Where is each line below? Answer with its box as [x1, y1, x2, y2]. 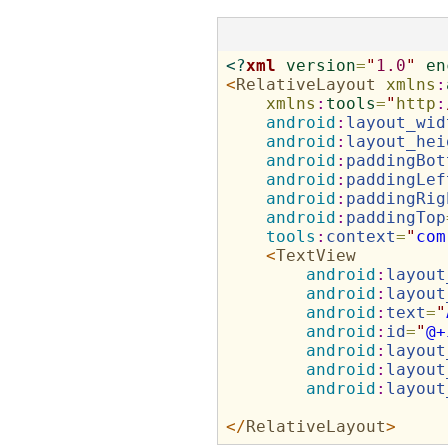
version [285, 56, 356, 75]
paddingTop [345, 208, 446, 227]
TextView [275, 246, 356, 265]
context [325, 227, 396, 246]
